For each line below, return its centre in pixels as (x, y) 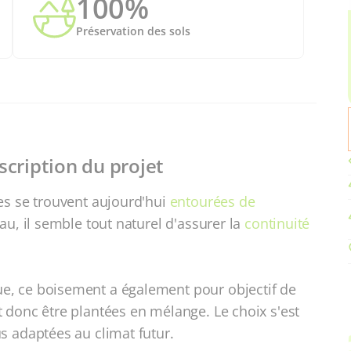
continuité (277, 223)
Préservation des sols (133, 31)
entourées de (212, 201)
